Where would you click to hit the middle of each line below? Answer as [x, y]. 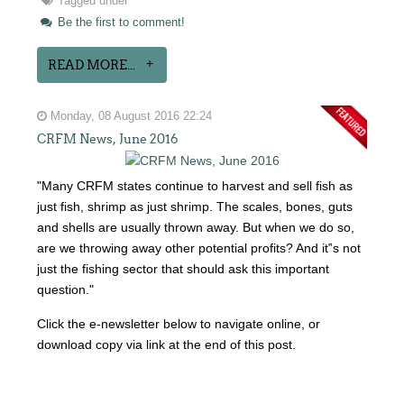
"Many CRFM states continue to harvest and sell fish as [195, 185]
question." [66, 289]
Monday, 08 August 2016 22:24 [130, 116]
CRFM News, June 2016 [108, 138]
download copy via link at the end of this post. [167, 344]
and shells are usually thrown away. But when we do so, [196, 227]
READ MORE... [92, 64]
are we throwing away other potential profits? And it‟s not [199, 248]
